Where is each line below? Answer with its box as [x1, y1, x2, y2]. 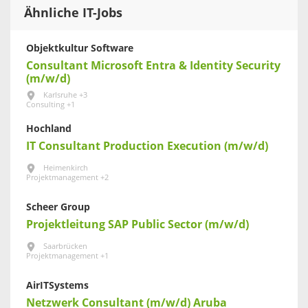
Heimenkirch [43, 163, 88, 173]
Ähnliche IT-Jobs [24, 5, 122, 21]
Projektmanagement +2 [26, 173, 109, 182]
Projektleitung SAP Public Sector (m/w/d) [26, 217, 249, 231]
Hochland [26, 122, 71, 135]
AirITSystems [26, 279, 89, 291]
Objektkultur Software [26, 42, 133, 54]
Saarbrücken [43, 241, 87, 251]
